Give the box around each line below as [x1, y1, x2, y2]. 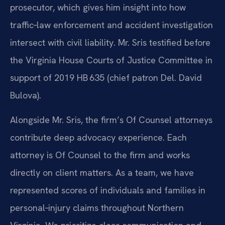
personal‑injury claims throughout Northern [10, 202, 184, 214]
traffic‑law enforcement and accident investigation [10, 19, 213, 31]
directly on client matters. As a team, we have [10, 167, 194, 179]
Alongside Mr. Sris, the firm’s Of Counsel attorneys [10, 114, 212, 126]
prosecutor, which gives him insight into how [10, 1, 186, 13]
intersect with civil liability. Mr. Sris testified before [10, 36, 210, 48]
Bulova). [10, 89, 41, 101]
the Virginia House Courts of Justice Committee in [10, 54, 212, 66]
